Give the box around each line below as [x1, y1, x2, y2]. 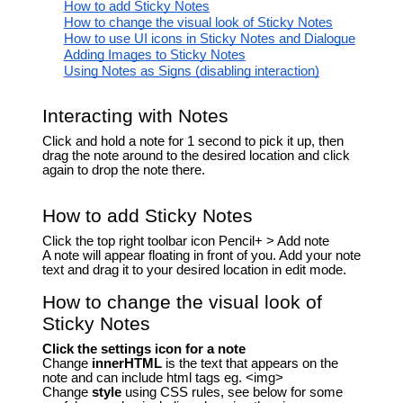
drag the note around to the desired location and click [41, 148, 350, 163]
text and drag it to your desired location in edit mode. [41, 262, 346, 277]
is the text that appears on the [165, 355, 338, 371]
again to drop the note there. [41, 162, 205, 177]
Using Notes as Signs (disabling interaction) [63, 64, 319, 79]
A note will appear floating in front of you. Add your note [41, 247, 361, 263]
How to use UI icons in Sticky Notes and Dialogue [63, 31, 355, 47]
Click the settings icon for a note [41, 341, 246, 356]
